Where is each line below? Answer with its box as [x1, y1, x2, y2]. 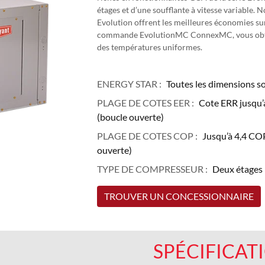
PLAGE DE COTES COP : [96, 130, 198, 141]
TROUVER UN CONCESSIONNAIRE [104, 190, 254, 202]
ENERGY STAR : [96, 78, 161, 89]
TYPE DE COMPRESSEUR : [96, 163, 208, 174]
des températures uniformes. [96, 42, 204, 52]
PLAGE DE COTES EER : [96, 97, 194, 108]
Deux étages [212, 163, 263, 174]
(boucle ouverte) [96, 111, 164, 122]
